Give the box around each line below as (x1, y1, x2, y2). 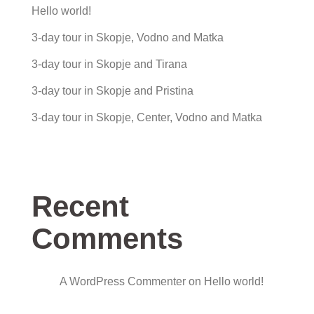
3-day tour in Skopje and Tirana (32, 58, 187, 70)
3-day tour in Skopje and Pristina (32, 85, 193, 97)
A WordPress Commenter (60, 275, 186, 287)
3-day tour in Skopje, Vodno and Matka (32, 32, 224, 43)
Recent (32, 190, 129, 223)
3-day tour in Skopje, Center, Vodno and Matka (32, 111, 262, 123)
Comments (32, 222, 183, 255)
